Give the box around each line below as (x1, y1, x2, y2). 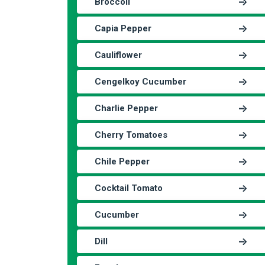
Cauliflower (95, 50, 142, 60)
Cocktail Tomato (95, 183, 163, 193)
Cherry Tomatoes (95, 130, 167, 140)
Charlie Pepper (95, 103, 158, 114)
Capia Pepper (95, 23, 151, 34)
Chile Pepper (95, 156, 150, 167)
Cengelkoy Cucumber (95, 76, 186, 87)
